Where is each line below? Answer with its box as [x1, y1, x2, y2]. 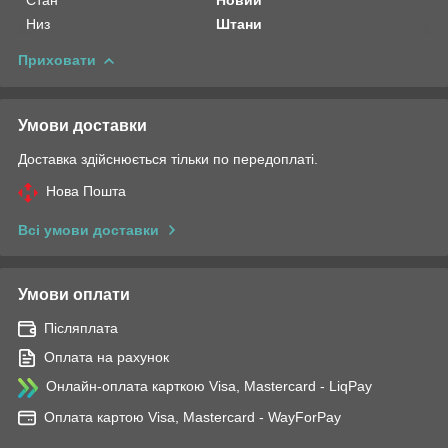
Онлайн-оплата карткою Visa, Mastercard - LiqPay [46, 377, 372, 394]
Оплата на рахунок [44, 348, 169, 365]
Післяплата [44, 319, 118, 336]
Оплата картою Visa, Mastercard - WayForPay [44, 408, 341, 425]
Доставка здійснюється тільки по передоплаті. [18, 150, 318, 167]
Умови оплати [18, 285, 130, 303]
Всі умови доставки [18, 221, 159, 238]
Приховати [18, 51, 96, 68]
